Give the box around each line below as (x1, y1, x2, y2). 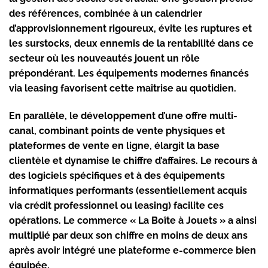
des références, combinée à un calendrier (9, 8, 202, 20)
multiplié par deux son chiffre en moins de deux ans (9, 229, 248, 241)
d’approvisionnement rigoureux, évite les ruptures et (9, 23, 252, 35)
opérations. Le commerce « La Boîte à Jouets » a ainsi (9, 214, 257, 226)
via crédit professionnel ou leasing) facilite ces (9, 199, 224, 211)
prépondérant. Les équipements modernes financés (9, 68, 249, 80)
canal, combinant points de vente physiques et (9, 124, 225, 136)
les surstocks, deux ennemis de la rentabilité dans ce (9, 38, 254, 50)
